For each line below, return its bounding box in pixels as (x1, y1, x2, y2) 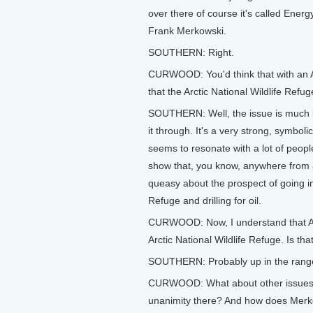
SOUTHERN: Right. (148, 47, 234, 58)
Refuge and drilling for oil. (148, 195, 261, 206)
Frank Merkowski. (148, 25, 226, 36)
